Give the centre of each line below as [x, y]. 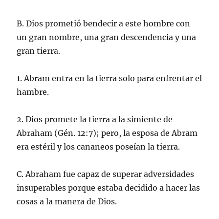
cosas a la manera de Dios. [67, 201]
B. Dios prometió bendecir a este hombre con [104, 23]
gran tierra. [39, 51]
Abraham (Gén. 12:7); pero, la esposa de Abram [107, 133]
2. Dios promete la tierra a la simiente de [95, 119]
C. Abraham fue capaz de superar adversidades [106, 174]
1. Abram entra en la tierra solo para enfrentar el [109, 78]
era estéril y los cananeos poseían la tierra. [99, 146]
